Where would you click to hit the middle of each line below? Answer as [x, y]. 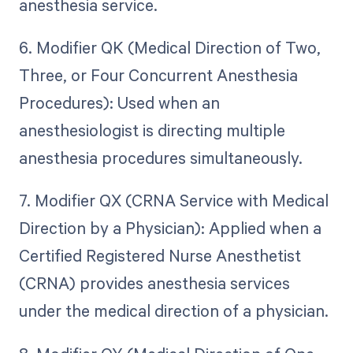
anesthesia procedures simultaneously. [160, 158]
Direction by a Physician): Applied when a [170, 228]
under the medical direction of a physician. [173, 311]
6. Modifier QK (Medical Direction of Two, [169, 48]
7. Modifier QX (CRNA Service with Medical [173, 201]
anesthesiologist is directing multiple [152, 130]
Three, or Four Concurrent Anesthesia [158, 75]
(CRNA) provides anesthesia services [154, 283]
